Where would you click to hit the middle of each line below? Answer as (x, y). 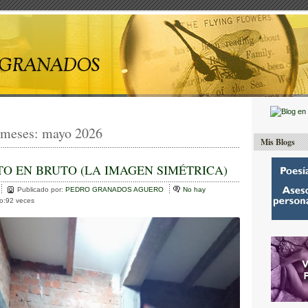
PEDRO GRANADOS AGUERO (115, 189)
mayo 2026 (72, 133)
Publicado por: (41, 189)
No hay (194, 189)
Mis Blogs (277, 142)
